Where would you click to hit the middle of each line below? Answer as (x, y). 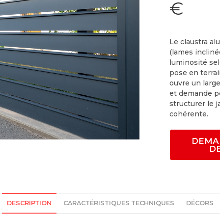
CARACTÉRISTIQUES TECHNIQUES (119, 203)
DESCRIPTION (29, 203)
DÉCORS (200, 203)
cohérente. (189, 114)
